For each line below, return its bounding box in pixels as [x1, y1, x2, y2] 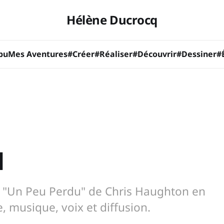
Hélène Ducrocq [66, 11, 157, 28]
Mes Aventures [8, 48, 67, 59]
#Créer [67, 48, 94, 59]
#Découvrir [132, 48, 176, 59]
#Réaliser [94, 48, 132, 59]
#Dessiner [176, 48, 216, 59]
